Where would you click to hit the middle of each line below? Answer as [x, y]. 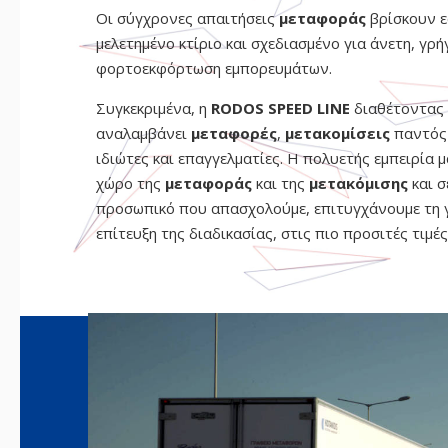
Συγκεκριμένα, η [153, 108]
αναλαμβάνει [143, 133]
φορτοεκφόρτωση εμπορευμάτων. [213, 68]
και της [282, 183]
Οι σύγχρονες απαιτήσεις [187, 18]
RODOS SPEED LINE [280, 108]
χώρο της [130, 183]
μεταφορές [233, 133]
